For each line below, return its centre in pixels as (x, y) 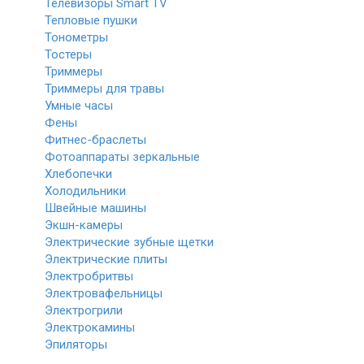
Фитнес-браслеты (95, 140)
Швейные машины (95, 208)
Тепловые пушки (91, 20)
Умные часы (79, 106)
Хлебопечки (78, 174)
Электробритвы (89, 276)
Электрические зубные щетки (129, 242)
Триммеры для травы (104, 89)
